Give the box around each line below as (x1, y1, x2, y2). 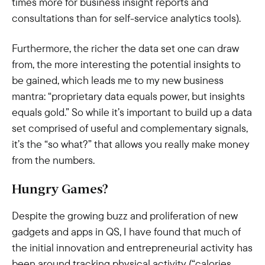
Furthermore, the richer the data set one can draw (12, 41, 239, 55)
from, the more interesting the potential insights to (12, 57, 241, 71)
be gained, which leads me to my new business (12, 73, 224, 87)
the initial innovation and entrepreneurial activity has (12, 241, 253, 254)
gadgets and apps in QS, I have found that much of (12, 225, 241, 238)
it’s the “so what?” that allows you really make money (12, 137, 250, 151)
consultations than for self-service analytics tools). (12, 11, 241, 25)
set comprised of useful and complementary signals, (12, 121, 248, 135)
